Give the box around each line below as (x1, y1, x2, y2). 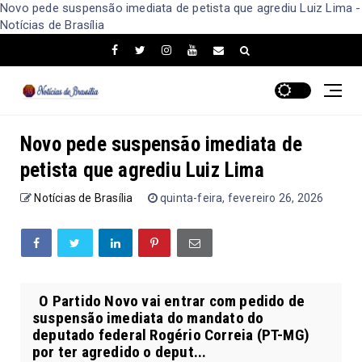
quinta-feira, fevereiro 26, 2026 (160, 191, 324, 204)
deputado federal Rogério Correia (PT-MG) (32, 325, 310, 344)
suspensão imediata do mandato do (32, 308, 264, 327)
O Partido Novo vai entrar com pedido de (32, 291, 305, 310)
